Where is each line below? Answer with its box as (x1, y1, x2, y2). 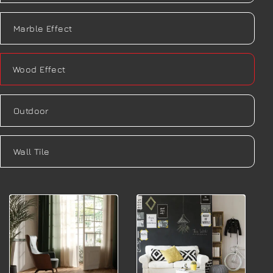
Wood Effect (13, 64, 66, 75)
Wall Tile (13, 146, 50, 157)
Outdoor (13, 105, 49, 116)
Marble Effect (13, 23, 73, 34)
